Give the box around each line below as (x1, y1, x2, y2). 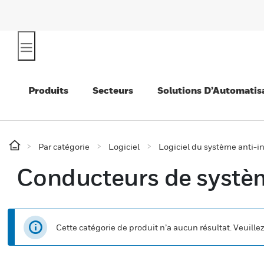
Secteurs (93, 84, 133, 96)
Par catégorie (38, 141, 90, 151)
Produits (28, 84, 68, 96)
